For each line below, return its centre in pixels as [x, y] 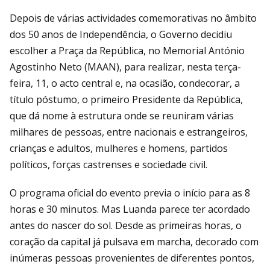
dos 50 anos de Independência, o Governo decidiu [121, 34]
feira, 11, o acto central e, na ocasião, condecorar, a [125, 83]
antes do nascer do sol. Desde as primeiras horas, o [126, 225]
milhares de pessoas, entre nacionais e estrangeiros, [129, 132]
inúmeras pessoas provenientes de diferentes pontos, [132, 258]
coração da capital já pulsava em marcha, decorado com [134, 241]
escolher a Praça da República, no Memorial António [127, 50]
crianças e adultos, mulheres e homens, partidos [119, 148]
